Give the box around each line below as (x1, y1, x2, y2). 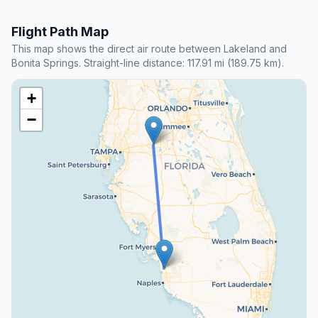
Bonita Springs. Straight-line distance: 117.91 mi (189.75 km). (11, 57, 284, 70)
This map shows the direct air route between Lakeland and (11, 43, 287, 55)
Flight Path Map (11, 24, 109, 40)
